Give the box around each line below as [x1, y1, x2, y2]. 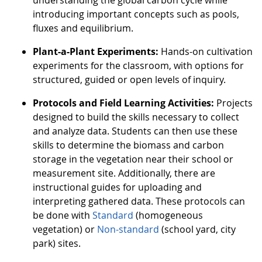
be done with [33, 209, 92, 222]
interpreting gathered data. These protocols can [33, 195, 245, 208]
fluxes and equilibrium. [33, 22, 133, 35]
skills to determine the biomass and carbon [33, 139, 224, 152]
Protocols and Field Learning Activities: [33, 96, 216, 110]
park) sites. [33, 237, 81, 250]
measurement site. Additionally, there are [33, 167, 215, 180]
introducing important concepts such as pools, [33, 8, 239, 21]
